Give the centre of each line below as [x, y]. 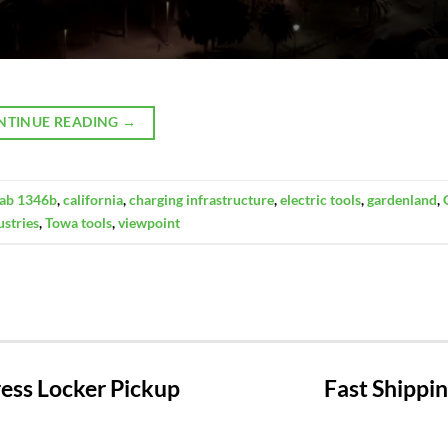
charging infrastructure [201, 200]
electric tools [320, 200]
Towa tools [78, 223]
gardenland [402, 200]
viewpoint [149, 223]
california [93, 200]
